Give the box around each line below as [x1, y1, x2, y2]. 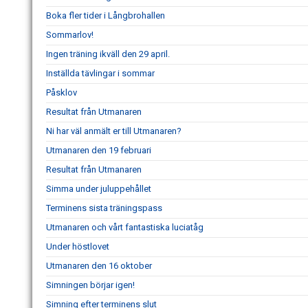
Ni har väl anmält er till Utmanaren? [46, 126, 181, 137]
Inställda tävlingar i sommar [46, 68, 155, 79]
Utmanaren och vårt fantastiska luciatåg [46, 222, 203, 233]
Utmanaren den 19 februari [46, 145, 151, 156]
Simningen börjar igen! [46, 280, 135, 291]
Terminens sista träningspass [46, 203, 162, 214]
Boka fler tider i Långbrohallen [46, 10, 165, 21]
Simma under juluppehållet [46, 184, 151, 195]
